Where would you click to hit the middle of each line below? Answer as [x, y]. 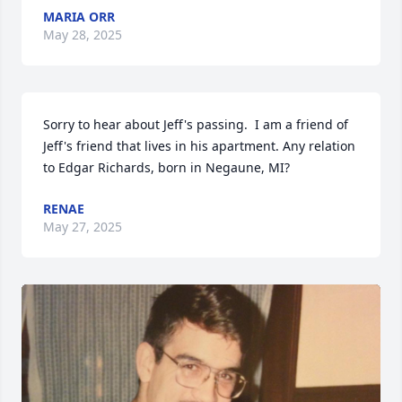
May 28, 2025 [83, 35]
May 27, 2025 [83, 227]
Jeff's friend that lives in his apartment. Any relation [199, 146]
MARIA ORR [79, 17]
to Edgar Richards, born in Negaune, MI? [166, 167]
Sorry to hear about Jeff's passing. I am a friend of [196, 124]
